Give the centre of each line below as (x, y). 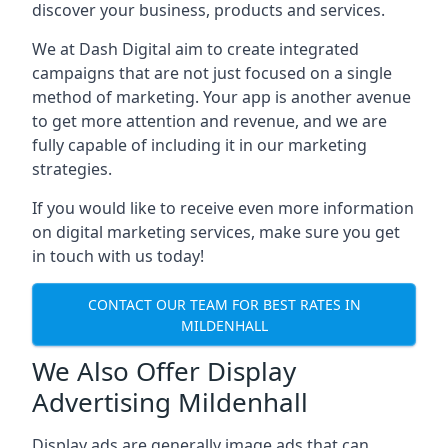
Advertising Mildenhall (170, 402)
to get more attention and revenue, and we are (209, 121)
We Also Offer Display (164, 371)
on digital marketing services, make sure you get (216, 232)
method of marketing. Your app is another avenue (221, 97)
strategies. (72, 169)
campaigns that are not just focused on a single (212, 73)
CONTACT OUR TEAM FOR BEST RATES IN (224, 304)
